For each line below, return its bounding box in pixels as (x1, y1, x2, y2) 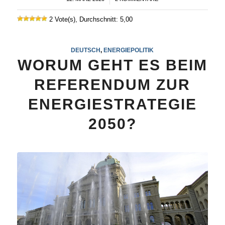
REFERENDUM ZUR (34, 76, 191, 93)
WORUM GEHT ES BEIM (17, 57, 207, 74)
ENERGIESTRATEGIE (28, 96, 197, 113)
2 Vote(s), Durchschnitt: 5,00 (47, 16, 133, 24)
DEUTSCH (71, 47, 101, 54)
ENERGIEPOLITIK (103, 47, 154, 54)
